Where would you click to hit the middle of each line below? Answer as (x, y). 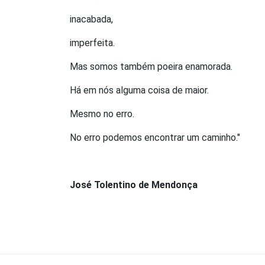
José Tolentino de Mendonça (134, 185)
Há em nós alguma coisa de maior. (139, 91)
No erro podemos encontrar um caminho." (155, 138)
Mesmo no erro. (102, 114)
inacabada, (91, 20)
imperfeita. (92, 43)
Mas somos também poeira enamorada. (151, 67)
